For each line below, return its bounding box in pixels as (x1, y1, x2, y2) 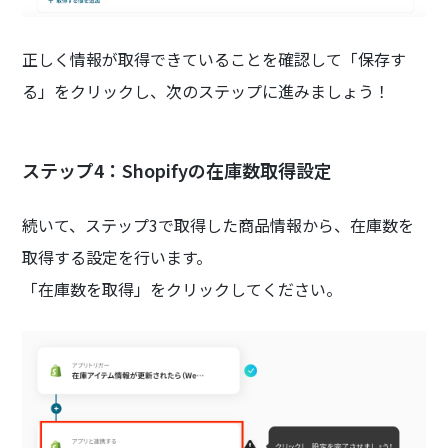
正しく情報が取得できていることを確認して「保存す (22, 46, 407, 71)
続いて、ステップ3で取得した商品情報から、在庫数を (22, 212, 415, 237)
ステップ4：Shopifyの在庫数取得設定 (22, 156, 333, 183)
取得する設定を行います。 (22, 244, 213, 269)
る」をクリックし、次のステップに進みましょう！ (22, 78, 391, 103)
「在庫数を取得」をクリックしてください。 (22, 276, 343, 301)
